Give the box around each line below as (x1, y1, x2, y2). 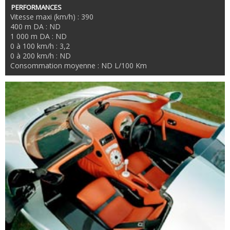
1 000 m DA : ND (10, 31, 67, 42)
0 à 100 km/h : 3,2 (10, 41, 70, 51)
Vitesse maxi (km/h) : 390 (10, 12, 93, 22)
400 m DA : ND (10, 22, 61, 32)
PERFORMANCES (11, 3, 62, 12)
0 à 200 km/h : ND (10, 51, 71, 61)
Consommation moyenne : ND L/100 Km (10, 61, 147, 71)
